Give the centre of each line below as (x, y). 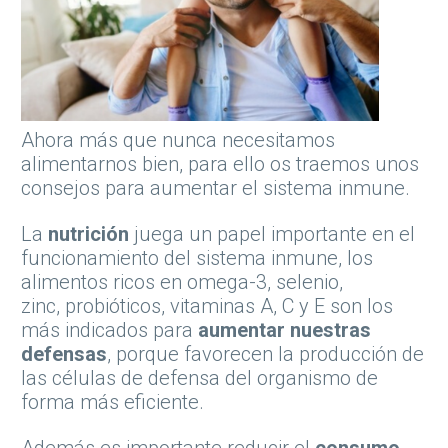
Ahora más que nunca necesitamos (178, 140)
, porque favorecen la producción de (265, 354)
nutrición (88, 234)
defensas (64, 354)
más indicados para (109, 330)
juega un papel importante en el (272, 234)
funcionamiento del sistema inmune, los (197, 258)
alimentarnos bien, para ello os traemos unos (220, 164)
